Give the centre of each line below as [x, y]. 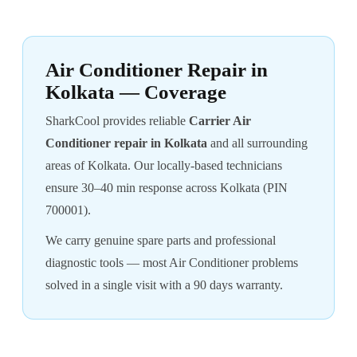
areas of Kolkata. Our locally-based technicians [164, 165]
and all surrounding [257, 143]
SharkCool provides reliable [117, 121]
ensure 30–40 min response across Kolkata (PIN [167, 188]
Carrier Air [220, 121]
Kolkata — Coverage [136, 92]
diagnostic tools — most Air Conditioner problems [172, 263]
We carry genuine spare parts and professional [161, 240]
